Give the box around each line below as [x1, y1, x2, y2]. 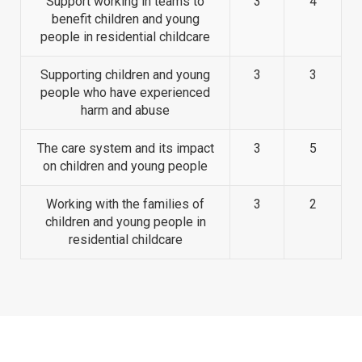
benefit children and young [51, 11, 200, 27]
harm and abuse [81, 103, 170, 119]
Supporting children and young [40, 67, 210, 83]
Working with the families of [46, 196, 204, 213]
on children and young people [43, 158, 208, 175]
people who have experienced [40, 85, 210, 101]
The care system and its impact [36, 141, 214, 157]
